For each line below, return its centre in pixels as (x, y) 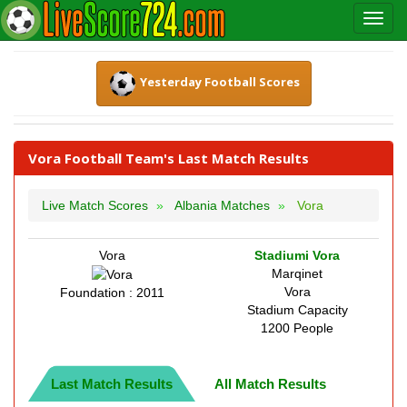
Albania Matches (222, 205)
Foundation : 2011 (112, 293)
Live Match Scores (95, 205)
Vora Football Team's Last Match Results (169, 158)
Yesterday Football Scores (219, 82)
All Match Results (270, 384)
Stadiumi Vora (297, 255)
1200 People (297, 328)
